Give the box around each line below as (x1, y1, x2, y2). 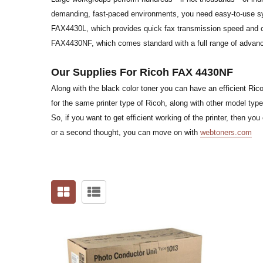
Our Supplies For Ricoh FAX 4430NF (51, 66, 233, 79)
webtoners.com (200, 128, 252, 137)
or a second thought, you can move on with (51, 128, 200, 137)
